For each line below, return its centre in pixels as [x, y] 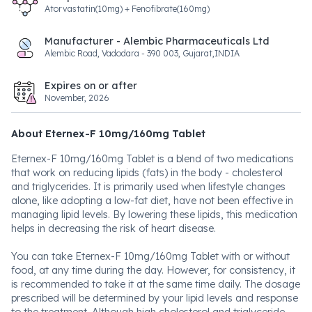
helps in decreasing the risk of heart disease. [114, 228]
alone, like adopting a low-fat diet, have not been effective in [152, 201]
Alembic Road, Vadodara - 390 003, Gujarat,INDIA [142, 53]
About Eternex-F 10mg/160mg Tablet [108, 134]
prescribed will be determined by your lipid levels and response [155, 298]
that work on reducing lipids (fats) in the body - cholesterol [147, 173]
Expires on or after [91, 86]
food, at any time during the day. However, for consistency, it [153, 270]
